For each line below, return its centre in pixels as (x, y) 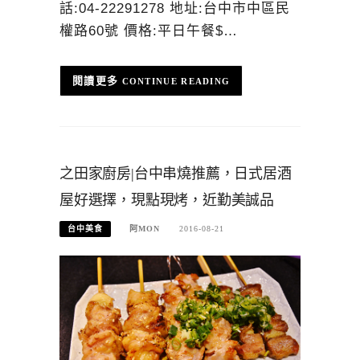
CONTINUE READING (176, 81)
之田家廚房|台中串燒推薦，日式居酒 (176, 173)
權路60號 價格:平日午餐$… (149, 31)
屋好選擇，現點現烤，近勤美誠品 (167, 200)
